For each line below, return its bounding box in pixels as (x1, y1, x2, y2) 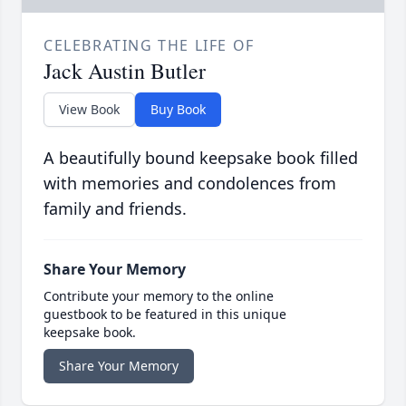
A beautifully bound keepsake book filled (43, 146, 358, 169)
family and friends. (43, 197, 187, 219)
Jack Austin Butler (43, 55, 206, 85)
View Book (59, 100, 120, 118)
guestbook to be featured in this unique (43, 304, 286, 323)
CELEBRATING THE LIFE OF (43, 34, 255, 55)
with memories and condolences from (43, 171, 336, 194)
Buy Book (150, 100, 206, 118)
